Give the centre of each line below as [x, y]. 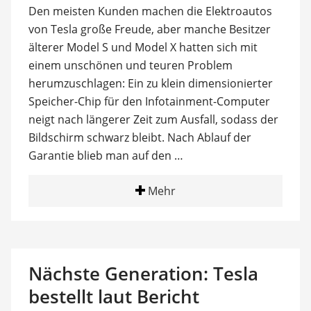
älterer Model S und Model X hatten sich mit [143, 47]
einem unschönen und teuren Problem [130, 65]
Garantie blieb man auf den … [106, 155]
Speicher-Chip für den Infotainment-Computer [149, 101]
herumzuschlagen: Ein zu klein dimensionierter [150, 83]
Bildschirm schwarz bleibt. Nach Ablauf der [140, 137]
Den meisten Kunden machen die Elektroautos [150, 11]
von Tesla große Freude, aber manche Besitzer [149, 29]
